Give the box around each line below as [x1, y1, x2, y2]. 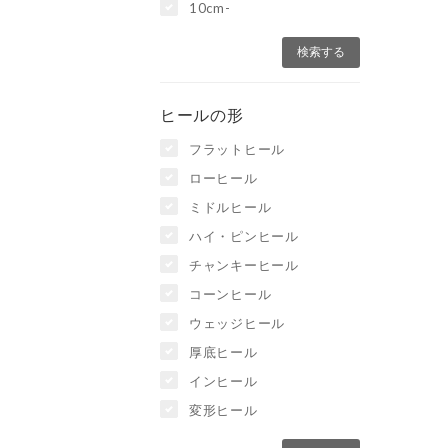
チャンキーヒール [189, 256, 299, 273]
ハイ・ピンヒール [189, 227, 299, 244]
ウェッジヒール [189, 314, 286, 331]
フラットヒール [189, 140, 286, 157]
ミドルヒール [189, 198, 272, 215]
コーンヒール [189, 285, 272, 302]
